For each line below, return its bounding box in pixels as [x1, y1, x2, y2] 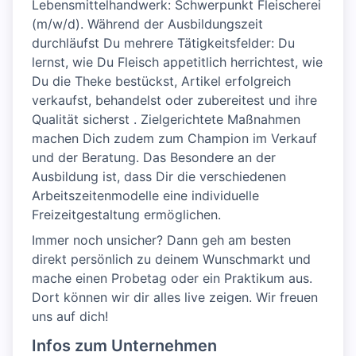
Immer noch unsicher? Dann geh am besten [32, 232, 291, 248]
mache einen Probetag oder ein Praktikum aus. [32, 270, 312, 286]
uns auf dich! [32, 308, 108, 324]
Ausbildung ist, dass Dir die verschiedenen [32, 168, 286, 184]
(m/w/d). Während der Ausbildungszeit [32, 16, 263, 32]
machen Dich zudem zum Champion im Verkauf [32, 130, 317, 146]
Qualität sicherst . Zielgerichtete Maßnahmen [32, 111, 300, 127]
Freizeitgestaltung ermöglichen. [32, 207, 221, 222]
